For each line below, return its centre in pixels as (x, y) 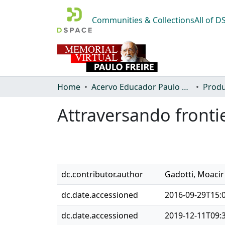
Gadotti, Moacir (194, 174)
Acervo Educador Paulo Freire (185, 87)
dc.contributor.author (102, 174)
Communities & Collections (143, 20)
